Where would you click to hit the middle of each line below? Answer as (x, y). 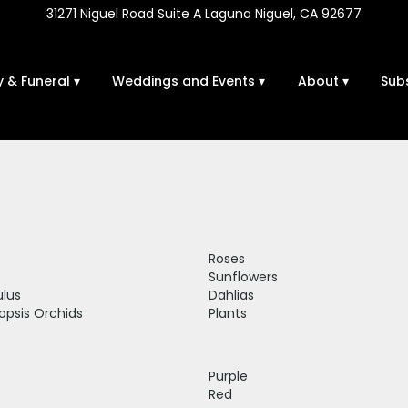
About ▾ (323, 81)
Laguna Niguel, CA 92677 (281, 14)
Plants (228, 313)
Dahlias (231, 295)
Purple (228, 376)
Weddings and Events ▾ (189, 81)
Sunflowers (243, 276)
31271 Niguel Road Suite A (124, 14)
